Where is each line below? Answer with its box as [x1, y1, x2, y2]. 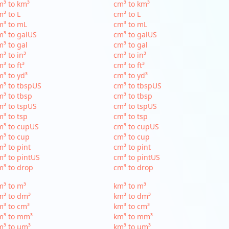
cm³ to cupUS [113, 122, 159, 131]
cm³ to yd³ [113, 71, 148, 80]
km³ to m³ [113, 181, 147, 191]
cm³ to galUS [113, 30, 157, 39]
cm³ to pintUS [113, 152, 161, 162]
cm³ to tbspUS [113, 81, 162, 90]
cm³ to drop [113, 163, 154, 172]
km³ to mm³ [113, 212, 153, 221]
